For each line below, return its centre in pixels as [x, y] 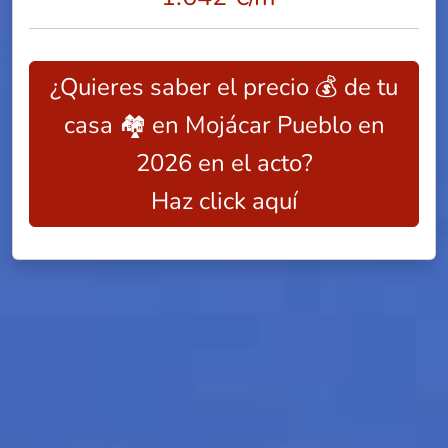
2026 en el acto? [224, 163]
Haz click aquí [224, 201]
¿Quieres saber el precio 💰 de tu [224, 87]
